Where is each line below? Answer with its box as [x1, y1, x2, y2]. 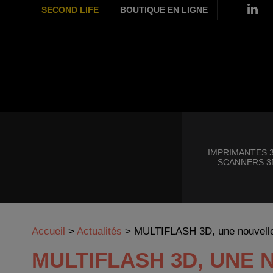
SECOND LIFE [41, 5, 99, 15]
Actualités [77, 225, 122, 237]
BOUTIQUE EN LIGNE [120, 5, 208, 15]
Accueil [32, 225, 65, 237]
